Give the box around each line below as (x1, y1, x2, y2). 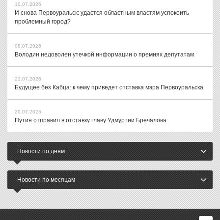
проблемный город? (15, 18, 71, 25)
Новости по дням (17, 148, 65, 155)
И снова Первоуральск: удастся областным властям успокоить (15, 9, 189, 16)
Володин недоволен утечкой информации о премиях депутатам (15, 51, 194, 58)
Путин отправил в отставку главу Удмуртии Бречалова (15, 117, 166, 124)
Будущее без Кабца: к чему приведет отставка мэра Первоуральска (15, 84, 203, 91)
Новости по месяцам (17, 176, 75, 183)
